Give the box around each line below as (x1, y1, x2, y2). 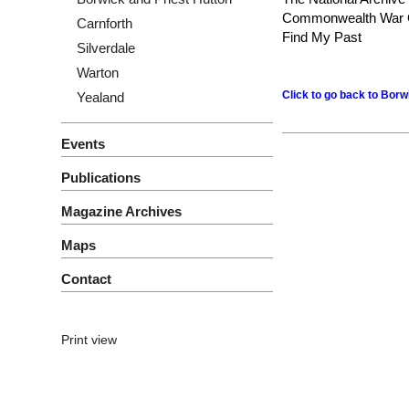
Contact (61, 271, 111, 287)
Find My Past (282, 29, 365, 45)
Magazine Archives (61, 204, 182, 219)
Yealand (77, 89, 124, 105)
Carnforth (77, 16, 132, 31)
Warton (77, 65, 119, 80)
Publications (61, 170, 141, 185)
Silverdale (77, 40, 135, 56)
